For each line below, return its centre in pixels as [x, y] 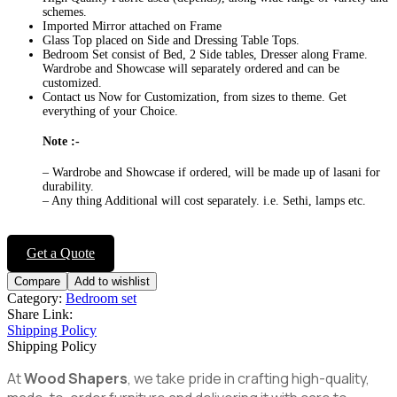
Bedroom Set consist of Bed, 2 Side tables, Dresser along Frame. [205, 54]
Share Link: [40, 314]
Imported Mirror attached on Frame [132, 26]
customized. [72, 82]
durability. [68, 186]
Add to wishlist [112, 281]
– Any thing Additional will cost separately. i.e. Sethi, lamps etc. [204, 200]
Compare [37, 281]
